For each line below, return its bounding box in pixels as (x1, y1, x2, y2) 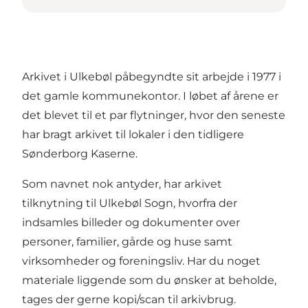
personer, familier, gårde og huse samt (22, 235, 232, 249)
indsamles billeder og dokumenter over (22, 216, 240, 230)
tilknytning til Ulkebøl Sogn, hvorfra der (22, 197, 237, 210)
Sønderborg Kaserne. (22, 147, 137, 161)
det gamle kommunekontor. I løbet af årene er (22, 89, 278, 103)
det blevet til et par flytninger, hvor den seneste (22, 109, 285, 122)
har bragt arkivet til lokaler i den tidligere (22, 128, 244, 142)
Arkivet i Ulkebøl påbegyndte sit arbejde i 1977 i (22, 70, 281, 84)
